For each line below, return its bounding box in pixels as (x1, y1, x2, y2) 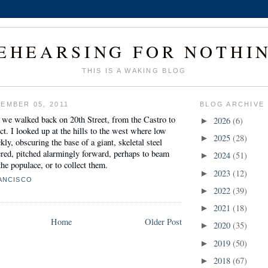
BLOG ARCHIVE (200, 100, 265, 108)
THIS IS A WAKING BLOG (81, 67, 187, 75)
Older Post (145, 216, 182, 228)
